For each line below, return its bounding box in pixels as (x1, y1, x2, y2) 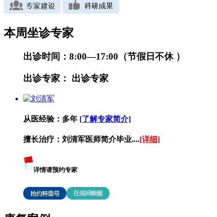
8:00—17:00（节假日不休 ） (69, 51, 185, 62)
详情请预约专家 (33, 166, 77, 174)
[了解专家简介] (79, 114, 131, 123)
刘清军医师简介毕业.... (62, 135, 139, 144)
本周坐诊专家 (4, 27, 74, 40)
